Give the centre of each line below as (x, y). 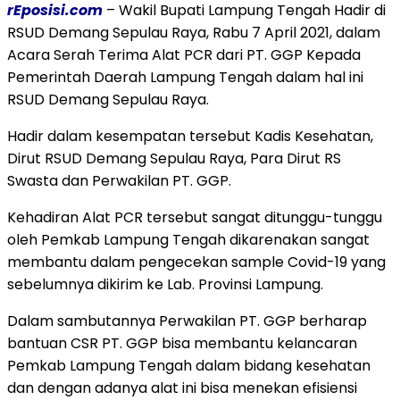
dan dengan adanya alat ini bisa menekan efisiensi (182, 387)
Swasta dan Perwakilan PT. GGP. (119, 180)
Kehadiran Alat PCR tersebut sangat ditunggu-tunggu (195, 217)
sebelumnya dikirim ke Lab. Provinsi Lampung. (165, 284)
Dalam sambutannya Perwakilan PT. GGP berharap (187, 321)
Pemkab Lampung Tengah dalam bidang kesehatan (189, 365)
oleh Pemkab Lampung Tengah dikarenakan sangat (188, 239)
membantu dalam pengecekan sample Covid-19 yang (196, 262)
